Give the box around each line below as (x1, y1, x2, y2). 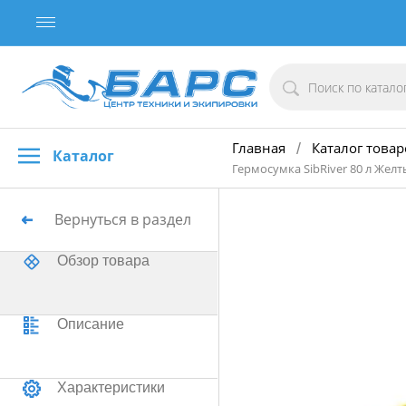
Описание (57, 316, 124, 332)
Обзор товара (57, 253, 150, 268)
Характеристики (57, 380, 165, 395)
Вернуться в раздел (54, 209, 191, 229)
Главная (232, 138, 285, 157)
